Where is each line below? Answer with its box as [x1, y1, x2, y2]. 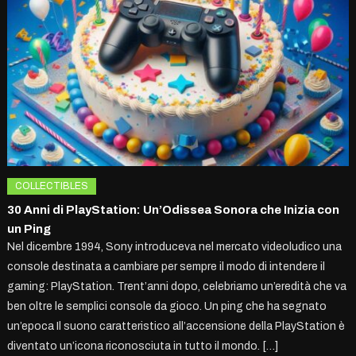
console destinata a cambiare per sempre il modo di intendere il [7, 261, 326, 273]
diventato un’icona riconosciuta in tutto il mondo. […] [7, 340, 279, 353]
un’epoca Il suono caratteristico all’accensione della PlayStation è [7, 320, 346, 333]
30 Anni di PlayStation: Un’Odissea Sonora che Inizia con [7, 203, 340, 217]
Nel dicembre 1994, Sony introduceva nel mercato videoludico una [7, 241, 342, 253]
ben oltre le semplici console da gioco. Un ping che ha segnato [7, 300, 327, 313]
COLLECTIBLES [15, 180, 89, 192]
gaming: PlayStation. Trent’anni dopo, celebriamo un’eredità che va [7, 281, 347, 293]
